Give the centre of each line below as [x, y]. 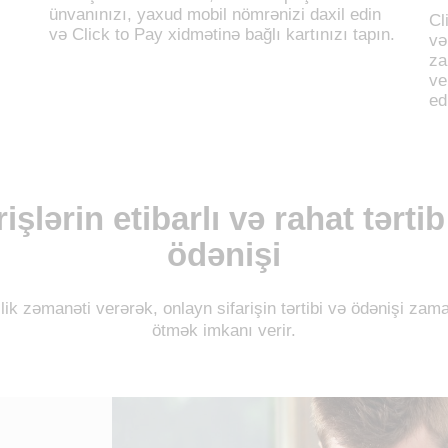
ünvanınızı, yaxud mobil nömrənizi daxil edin [215, 14]
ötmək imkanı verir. [224, 330]
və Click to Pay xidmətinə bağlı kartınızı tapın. [222, 34]
